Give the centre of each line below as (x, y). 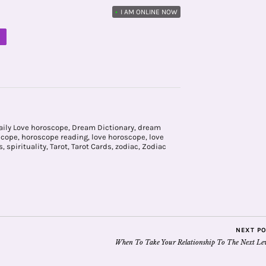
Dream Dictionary (103, 127)
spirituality (26, 146)
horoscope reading (55, 137)
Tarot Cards (91, 146)
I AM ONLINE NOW (148, 12)
